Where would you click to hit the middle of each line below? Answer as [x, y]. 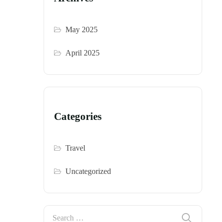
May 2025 [82, 30]
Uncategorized [88, 171]
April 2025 [83, 53]
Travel [76, 148]
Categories [78, 116]
